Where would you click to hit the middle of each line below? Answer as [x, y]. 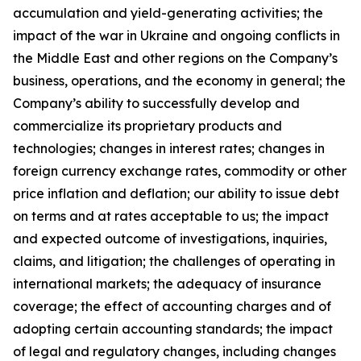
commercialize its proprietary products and [147, 125]
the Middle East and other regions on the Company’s [175, 58]
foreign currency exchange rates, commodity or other [180, 170]
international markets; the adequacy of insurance [167, 283]
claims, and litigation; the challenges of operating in [174, 261]
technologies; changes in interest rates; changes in [169, 148]
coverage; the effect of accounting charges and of [172, 306]
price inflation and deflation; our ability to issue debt [176, 193]
